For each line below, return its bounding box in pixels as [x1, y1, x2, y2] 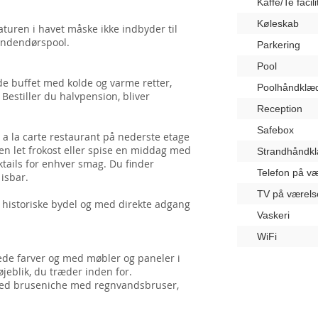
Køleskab [257, 18, 299, 29]
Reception [257, 103, 302, 114]
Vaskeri [257, 209, 290, 221]
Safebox [257, 124, 294, 136]
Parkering [257, 39, 300, 50]
